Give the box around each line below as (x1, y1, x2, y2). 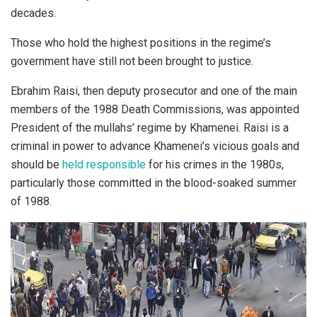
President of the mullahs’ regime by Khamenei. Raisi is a (11, 120, 289, 134)
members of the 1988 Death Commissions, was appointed (11, 102, 299, 116)
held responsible (62, 157, 146, 171)
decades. (11, 6, 56, 20)
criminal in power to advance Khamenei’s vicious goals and (11, 139, 299, 153)
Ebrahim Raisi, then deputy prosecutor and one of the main (11, 83, 297, 98)
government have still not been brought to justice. (11, 54, 253, 68)
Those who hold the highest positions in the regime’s (11, 35, 271, 50)
